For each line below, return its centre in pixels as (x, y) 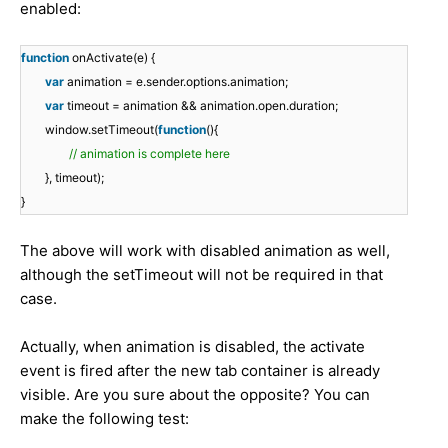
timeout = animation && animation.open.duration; (202, 105)
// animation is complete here (149, 153)
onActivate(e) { (113, 57)
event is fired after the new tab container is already (200, 370)
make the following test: (104, 418)
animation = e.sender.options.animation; (177, 81)
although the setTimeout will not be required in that (201, 274)
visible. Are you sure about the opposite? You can (195, 394)
